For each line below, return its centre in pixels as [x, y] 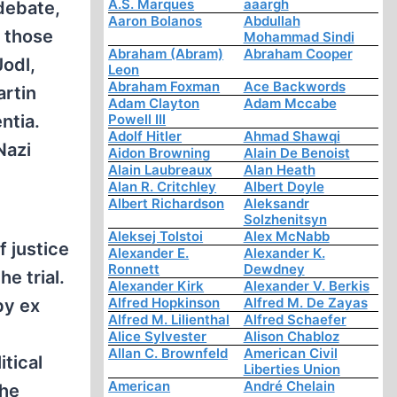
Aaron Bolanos [156, 21]
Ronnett [134, 269]
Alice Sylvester [158, 337]
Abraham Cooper [298, 54]
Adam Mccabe [290, 104]
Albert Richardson [167, 204]
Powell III [137, 120]
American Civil [290, 354]
